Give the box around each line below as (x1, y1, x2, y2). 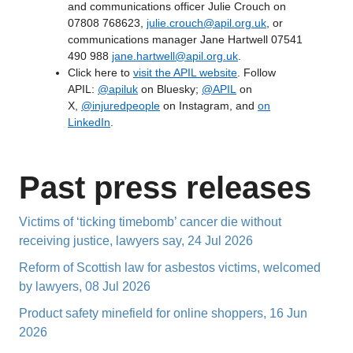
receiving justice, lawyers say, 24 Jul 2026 (19, 234, 253, 247)
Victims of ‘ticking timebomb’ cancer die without (19, 215, 281, 229)
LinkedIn (68, 116, 110, 128)
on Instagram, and (160, 99, 258, 112)
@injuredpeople (81, 99, 160, 112)
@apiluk (98, 83, 138, 95)
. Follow (237, 66, 276, 79)
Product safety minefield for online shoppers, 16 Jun (19, 307, 307, 320)
